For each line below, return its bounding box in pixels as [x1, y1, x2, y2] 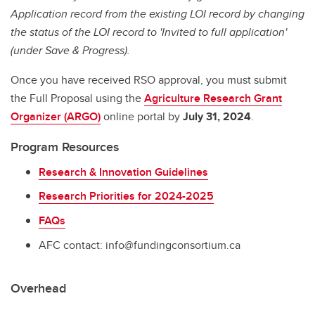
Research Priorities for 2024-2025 [39, 188, 214, 205]
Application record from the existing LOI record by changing [11, 5, 304, 22]
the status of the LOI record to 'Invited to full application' [11, 23, 287, 40]
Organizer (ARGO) [11, 108, 101, 124]
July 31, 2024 [183, 108, 251, 124]
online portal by [101, 108, 183, 124]
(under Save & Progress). [11, 41, 130, 58]
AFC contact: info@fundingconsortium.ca [39, 236, 240, 253]
